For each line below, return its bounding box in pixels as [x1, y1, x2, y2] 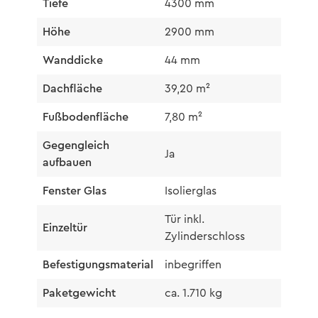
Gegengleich [42, 140, 109, 152]
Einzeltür [42, 222, 87, 234]
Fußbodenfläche [42, 111, 128, 124]
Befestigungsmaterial [42, 259, 153, 271]
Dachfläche [42, 83, 102, 95]
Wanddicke [42, 55, 103, 67]
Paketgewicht [42, 287, 116, 300]
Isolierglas [164, 185, 216, 197]
